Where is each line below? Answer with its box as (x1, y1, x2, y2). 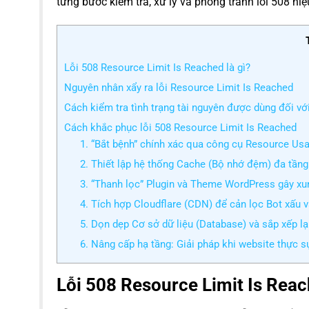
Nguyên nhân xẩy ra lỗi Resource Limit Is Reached (64, 81, 293, 94)
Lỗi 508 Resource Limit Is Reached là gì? (64, 61, 250, 74)
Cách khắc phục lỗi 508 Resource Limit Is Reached (64, 121, 297, 134)
